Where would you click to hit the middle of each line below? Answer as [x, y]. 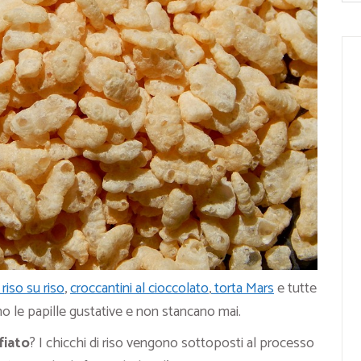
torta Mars [243, 289]
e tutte [295, 289]
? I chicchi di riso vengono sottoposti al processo [172, 344]
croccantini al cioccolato [139, 289]
